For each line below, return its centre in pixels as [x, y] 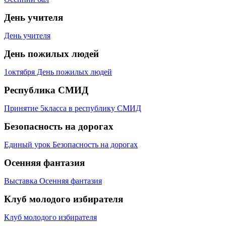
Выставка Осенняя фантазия [53, 181]
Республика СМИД [46, 90]
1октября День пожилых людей [58, 72]
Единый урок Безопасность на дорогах [71, 144]
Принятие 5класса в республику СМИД [73, 108]
